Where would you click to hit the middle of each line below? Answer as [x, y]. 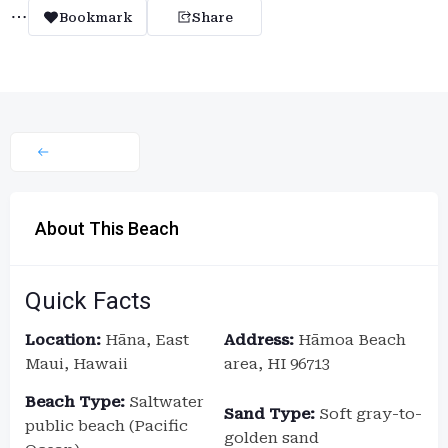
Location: [63, 340]
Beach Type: [75, 402]
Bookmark [95, 17]
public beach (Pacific [106, 426]
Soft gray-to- [368, 414]
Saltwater [164, 402]
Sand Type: [269, 414]
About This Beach [107, 228]
